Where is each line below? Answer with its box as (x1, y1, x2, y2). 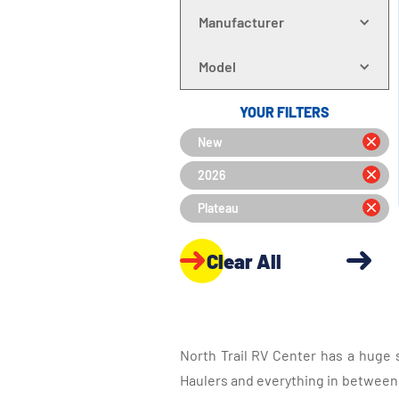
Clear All (206, 248, 281, 273)
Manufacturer (198, 13, 284, 30)
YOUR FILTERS (239, 103, 330, 120)
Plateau (197, 200, 239, 216)
